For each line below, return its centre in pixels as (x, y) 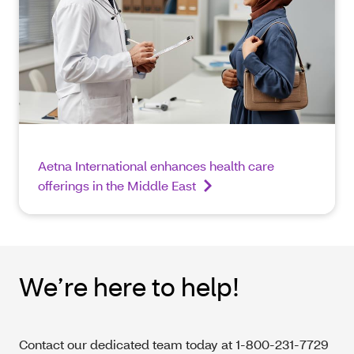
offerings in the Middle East (117, 185)
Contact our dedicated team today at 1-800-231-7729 (174, 344)
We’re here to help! (129, 286)
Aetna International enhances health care (156, 165)
